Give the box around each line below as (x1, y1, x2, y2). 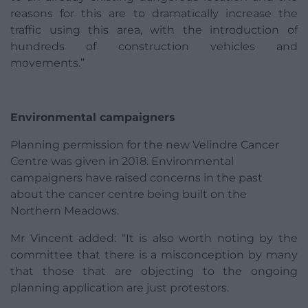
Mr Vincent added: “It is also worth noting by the (10, 232, 298, 245)
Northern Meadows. (10, 204, 119, 218)
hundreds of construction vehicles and (10, 40, 298, 54)
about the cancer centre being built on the (10, 188, 247, 201)
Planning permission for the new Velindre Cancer (10, 138, 279, 152)
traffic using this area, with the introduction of (10, 23, 298, 37)
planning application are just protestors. (10, 281, 229, 295)
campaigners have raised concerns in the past (10, 171, 263, 185)
